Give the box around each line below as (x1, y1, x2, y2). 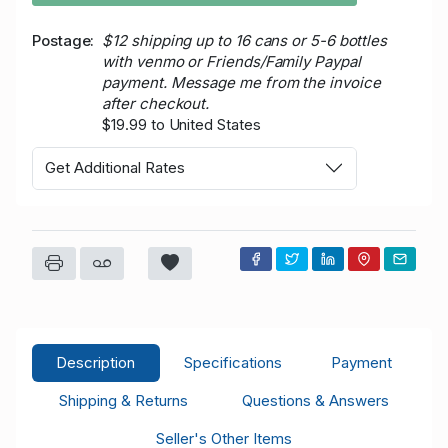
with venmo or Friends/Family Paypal (102, 51, 361, 71)
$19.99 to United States (102, 114, 261, 134)
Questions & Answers (242, 390, 389, 410)
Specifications (184, 352, 282, 372)
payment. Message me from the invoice (102, 72, 381, 92)
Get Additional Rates (45, 158, 185, 178)
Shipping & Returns (59, 390, 188, 410)
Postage (32, 30, 91, 50)
